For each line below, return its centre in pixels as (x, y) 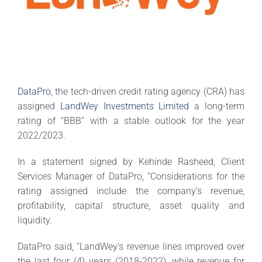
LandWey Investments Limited (125, 106)
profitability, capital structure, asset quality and (131, 206)
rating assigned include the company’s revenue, (131, 191)
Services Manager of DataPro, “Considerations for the (131, 177)
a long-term (217, 106)
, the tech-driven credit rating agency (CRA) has (148, 92)
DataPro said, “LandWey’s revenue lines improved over (131, 247)
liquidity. (35, 220)
